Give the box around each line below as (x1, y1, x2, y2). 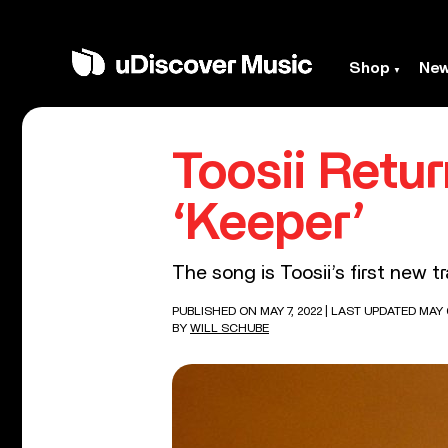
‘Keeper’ (172, 198, 366, 249)
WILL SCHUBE (190, 322, 269, 334)
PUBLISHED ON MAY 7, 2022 (172, 305, 325, 317)
